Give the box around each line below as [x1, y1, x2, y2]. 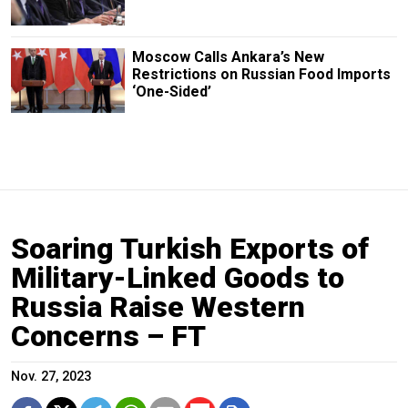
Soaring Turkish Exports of [11, 230, 369, 266]
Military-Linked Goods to [11, 260, 344, 295]
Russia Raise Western [11, 289, 305, 324]
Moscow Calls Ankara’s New [131, 48, 324, 66]
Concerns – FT [11, 318, 206, 353]
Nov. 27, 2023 [11, 368, 91, 384]
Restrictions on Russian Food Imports [131, 66, 391, 84]
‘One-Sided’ [131, 83, 211, 101]
